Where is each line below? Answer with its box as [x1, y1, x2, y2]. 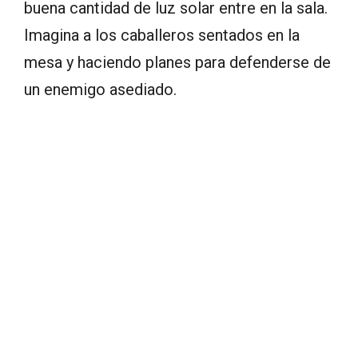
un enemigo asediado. [24, 79, 177, 99]
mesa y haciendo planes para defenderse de [24, 52, 331, 72]
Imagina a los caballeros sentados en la [24, 25, 300, 45]
